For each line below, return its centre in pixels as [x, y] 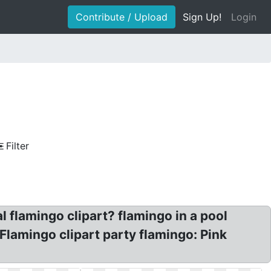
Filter [18, 146]
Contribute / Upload [122, 17]
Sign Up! [202, 17]
